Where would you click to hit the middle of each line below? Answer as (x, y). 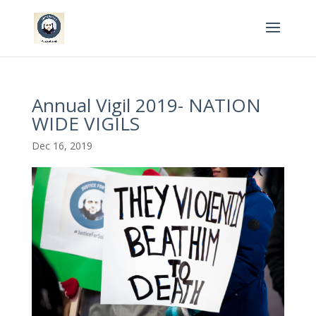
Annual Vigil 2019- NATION (146, 105)
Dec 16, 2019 (62, 146)
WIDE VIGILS (85, 123)
